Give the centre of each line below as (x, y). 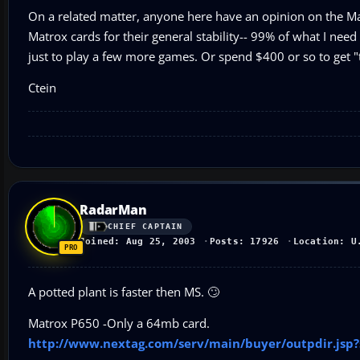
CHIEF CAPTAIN (145, 227)
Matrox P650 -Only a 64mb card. (119, 323)
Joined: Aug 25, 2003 (138, 241)
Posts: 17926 (244, 241)
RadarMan (113, 209)
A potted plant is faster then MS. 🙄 (124, 291)
